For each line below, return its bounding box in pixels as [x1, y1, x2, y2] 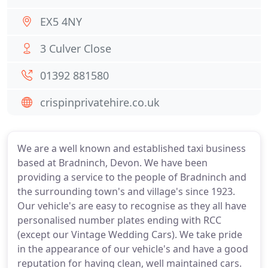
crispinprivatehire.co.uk [40, 95, 160, 109]
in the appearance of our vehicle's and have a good [17, 242, 248, 255]
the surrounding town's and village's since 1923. [17, 185, 235, 198]
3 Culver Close [40, 41, 111, 56]
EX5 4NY [40, 14, 82, 29]
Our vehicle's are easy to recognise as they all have [17, 199, 246, 212]
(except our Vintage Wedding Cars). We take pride [17, 228, 242, 241]
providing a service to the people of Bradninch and [17, 170, 246, 184]
